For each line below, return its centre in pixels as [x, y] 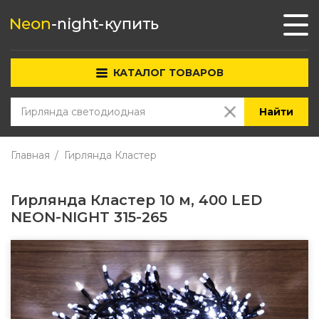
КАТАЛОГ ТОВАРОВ [168, 73]
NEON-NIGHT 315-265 [89, 217]
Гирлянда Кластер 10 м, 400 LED [136, 200]
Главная [30, 155]
